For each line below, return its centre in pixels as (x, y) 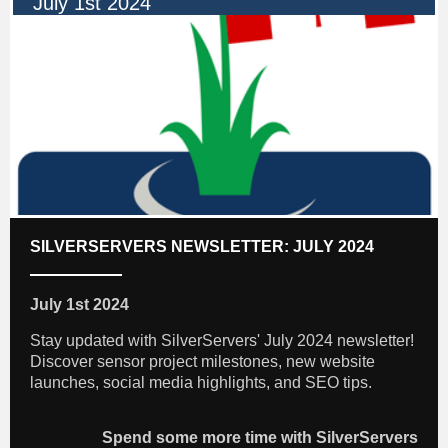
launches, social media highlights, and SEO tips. (201, 383)
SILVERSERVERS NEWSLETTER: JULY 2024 (202, 247)
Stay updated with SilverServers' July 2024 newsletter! (222, 341)
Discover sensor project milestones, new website (202, 362)
